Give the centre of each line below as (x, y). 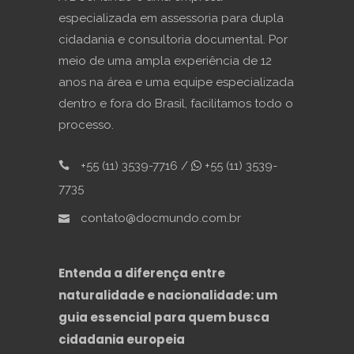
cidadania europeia (122, 340)
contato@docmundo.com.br (159, 218)
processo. (86, 125)
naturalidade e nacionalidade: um (168, 296)
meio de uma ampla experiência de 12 (165, 61)
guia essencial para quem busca (164, 318)
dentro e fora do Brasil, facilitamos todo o (176, 104)
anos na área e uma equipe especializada (176, 83)
